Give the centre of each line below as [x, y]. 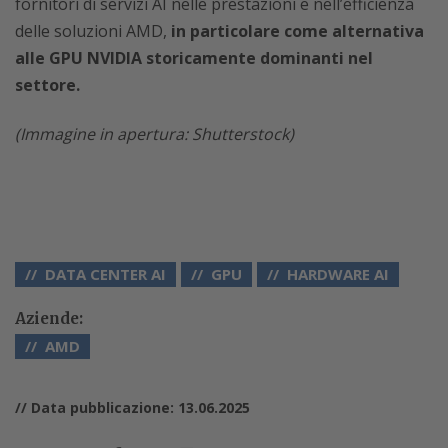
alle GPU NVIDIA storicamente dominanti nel [194, 57]
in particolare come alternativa [297, 30]
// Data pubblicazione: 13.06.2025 [132, 407]
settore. [47, 84]
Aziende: [49, 318]
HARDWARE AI [338, 273]
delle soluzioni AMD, [93, 30]
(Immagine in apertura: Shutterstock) [154, 133]
